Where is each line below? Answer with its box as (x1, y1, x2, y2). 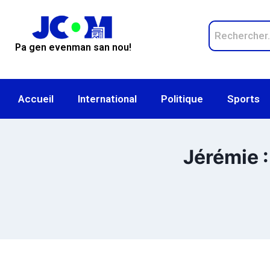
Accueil (18, 93, 54, 105)
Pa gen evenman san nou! (15, 42, 131, 54)
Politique (161, 93, 203, 105)
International (78, 93, 137, 105)
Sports (227, 93, 260, 105)
